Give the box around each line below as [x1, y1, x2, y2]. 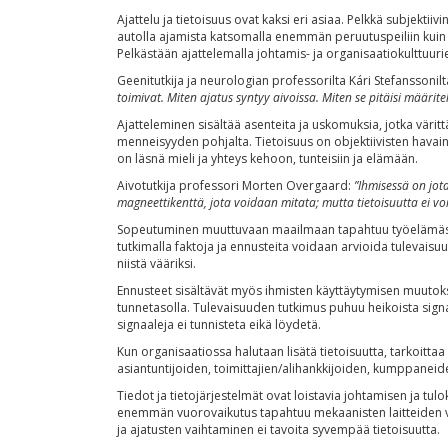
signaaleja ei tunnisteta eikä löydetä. [117, 316, 321, 333]
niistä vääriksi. [117, 255, 196, 272]
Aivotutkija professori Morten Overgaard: [117, 177, 354, 194]
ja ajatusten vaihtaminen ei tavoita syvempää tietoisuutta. [117, 421, 440, 438]
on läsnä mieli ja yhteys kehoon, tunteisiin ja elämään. [117, 150, 418, 167]
